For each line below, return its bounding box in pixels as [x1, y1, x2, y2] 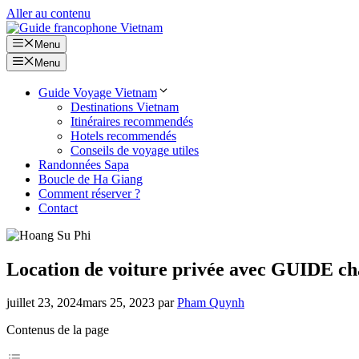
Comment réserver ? [38, 186, 140, 200]
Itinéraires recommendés [71, 114, 193, 128]
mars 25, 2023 [83, 296, 155, 310]
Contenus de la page [6, 323, 109, 337]
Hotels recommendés [71, 128, 176, 143]
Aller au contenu [6, 6, 91, 20]
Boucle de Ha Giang [38, 171, 143, 186]
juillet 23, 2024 [6, 296, 83, 310]
